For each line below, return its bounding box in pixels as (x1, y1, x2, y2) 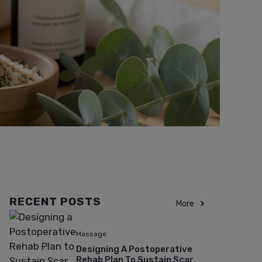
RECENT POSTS (9, 194, 101, 208)
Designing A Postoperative (76, 244, 192, 255)
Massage (76, 230, 106, 239)
